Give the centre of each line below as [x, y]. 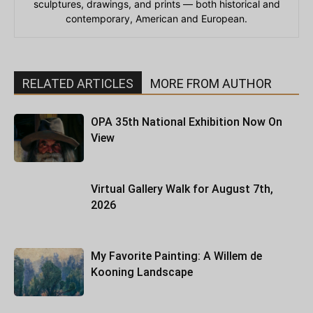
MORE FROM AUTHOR [211, 84]
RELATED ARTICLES [78, 84]
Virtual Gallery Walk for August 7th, [182, 189]
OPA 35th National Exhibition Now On [187, 122]
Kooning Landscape [142, 272]
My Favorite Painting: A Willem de [176, 256]
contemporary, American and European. [156, 19]
